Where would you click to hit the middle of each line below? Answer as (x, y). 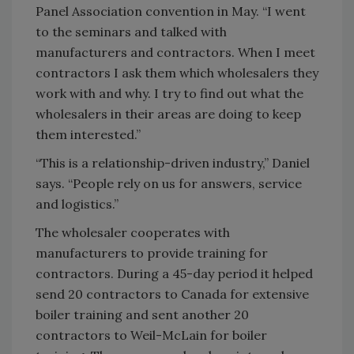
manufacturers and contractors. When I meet (175, 52)
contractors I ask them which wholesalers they (177, 73)
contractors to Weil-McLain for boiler (151, 335)
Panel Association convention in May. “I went (171, 11)
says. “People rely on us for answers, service (169, 183)
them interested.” (88, 134)
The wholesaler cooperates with (133, 232)
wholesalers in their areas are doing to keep (168, 114)
